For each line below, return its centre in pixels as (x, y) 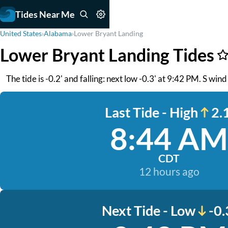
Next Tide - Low (149, 210)
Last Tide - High (151, 112)
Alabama (58, 33)
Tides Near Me (45, 14)
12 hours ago (169, 171)
